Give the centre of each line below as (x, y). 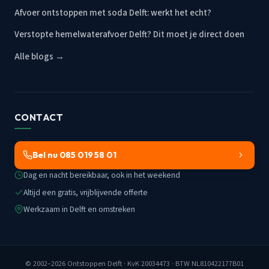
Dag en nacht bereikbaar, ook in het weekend (102, 175)
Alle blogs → (39, 56)
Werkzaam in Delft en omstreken (79, 210)
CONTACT (39, 118)
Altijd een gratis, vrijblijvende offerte (86, 192)
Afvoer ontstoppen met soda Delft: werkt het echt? (113, 13)
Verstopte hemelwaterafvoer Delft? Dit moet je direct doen (129, 35)
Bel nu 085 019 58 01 (74, 155)
